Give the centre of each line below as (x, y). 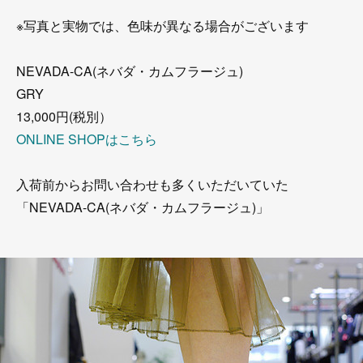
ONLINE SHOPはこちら (87, 139)
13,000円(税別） (64, 116)
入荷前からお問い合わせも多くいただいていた (152, 184)
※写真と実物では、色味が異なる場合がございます (162, 26)
